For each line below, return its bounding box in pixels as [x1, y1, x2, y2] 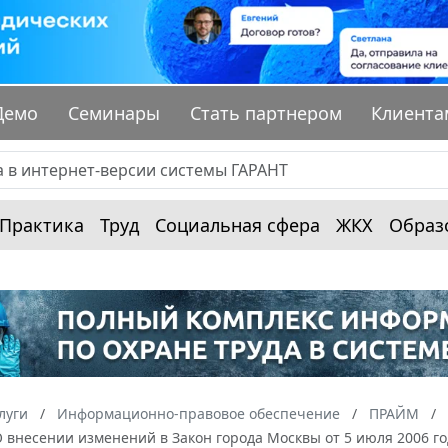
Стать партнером [189, 101, 342, 126]
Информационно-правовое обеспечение [57, 403, 340, 423]
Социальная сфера [155, 213, 320, 238]
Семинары [68, 101, 161, 126]
